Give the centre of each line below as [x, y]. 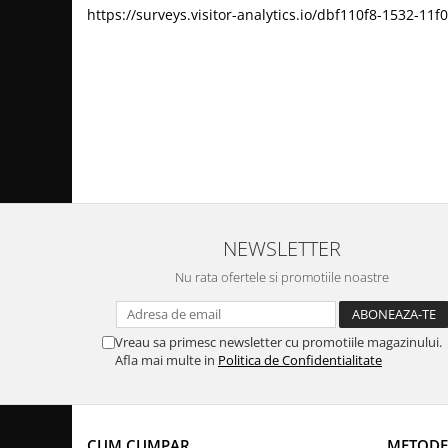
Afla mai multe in [166, 360]
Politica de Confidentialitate [300, 360]
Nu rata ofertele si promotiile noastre [282, 277]
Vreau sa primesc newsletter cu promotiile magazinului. [278, 342]
